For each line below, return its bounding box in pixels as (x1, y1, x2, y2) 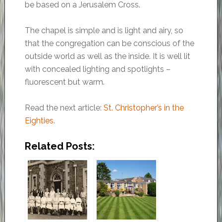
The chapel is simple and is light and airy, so (24, 26, 183, 36)
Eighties (24, 116, 54, 126)
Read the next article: (24, 103, 104, 113)
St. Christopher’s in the (103, 103, 184, 113)
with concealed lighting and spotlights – (24, 64, 170, 74)
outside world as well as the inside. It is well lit (24, 52, 190, 61)
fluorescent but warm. (24, 77, 105, 87)
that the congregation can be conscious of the (24, 39, 194, 49)
